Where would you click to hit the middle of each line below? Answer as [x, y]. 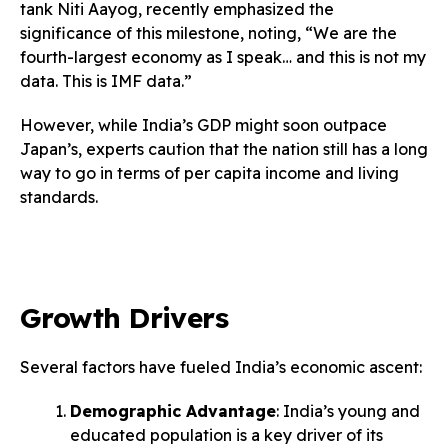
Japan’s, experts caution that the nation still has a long [224, 148]
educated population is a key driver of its [226, 434]
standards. [59, 196]
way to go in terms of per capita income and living [209, 172]
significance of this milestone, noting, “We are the [208, 32]
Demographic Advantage [173, 410]
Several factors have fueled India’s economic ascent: [221, 366]
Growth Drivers [124, 317]
